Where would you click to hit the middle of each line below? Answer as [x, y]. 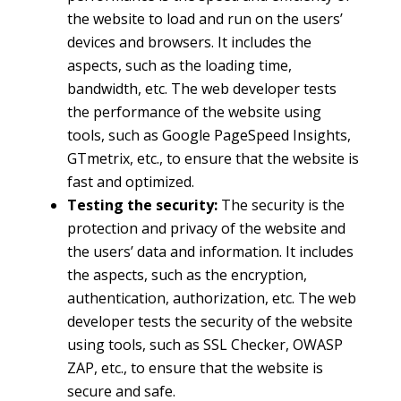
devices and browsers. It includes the [189, 43]
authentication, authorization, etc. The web [211, 299]
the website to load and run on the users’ [205, 19]
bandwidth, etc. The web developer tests [201, 89]
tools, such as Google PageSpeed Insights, [209, 136]
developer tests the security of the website [209, 322]
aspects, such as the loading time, [179, 66]
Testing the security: [144, 205]
